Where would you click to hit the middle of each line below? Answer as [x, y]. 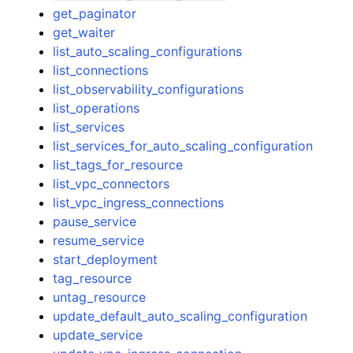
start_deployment [106, 259]
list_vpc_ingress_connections [139, 203]
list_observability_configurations [149, 89]
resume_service [99, 240]
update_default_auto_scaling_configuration [180, 316]
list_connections [101, 70]
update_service [98, 335]
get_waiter [84, 32]
